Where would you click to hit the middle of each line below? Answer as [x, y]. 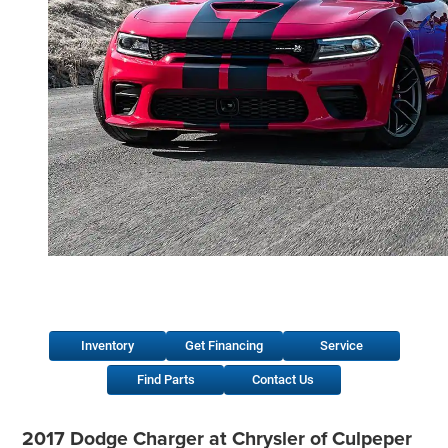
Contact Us [282, 380]
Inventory [107, 346]
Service [341, 346]
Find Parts [165, 380]
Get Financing [224, 346]
